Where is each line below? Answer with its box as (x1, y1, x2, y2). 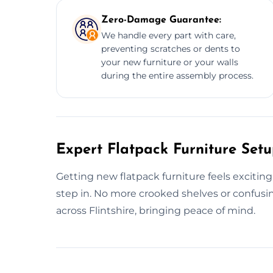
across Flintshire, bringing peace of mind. (56, 204, 255, 216)
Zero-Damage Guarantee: (101, 15, 221, 25)
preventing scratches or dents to (101, 43, 240, 54)
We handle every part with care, (101, 29, 236, 41)
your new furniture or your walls (101, 56, 238, 68)
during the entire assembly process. (101, 69, 253, 81)
